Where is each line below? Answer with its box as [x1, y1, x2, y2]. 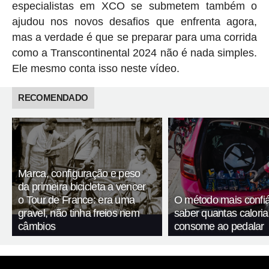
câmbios [18, 220, 56, 233]
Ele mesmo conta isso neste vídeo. [11, 62, 180, 74]
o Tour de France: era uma [18, 194, 135, 207]
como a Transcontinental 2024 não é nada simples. [11, 46, 258, 59]
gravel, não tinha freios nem [18, 207, 140, 220]
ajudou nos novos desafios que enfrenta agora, [11, 15, 258, 28]
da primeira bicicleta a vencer [18, 181, 146, 193]
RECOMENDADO [18, 92, 88, 103]
